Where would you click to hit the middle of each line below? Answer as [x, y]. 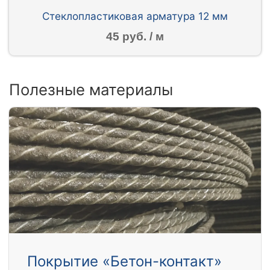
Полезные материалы [91, 90]
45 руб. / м [135, 37]
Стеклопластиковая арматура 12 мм [135, 16]
